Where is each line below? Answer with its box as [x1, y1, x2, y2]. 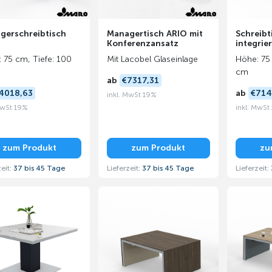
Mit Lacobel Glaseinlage [106, 54, 198, 64]
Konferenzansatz [106, 38, 178, 49]
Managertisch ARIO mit [106, 29, 203, 39]
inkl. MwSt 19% [106, 90, 157, 99]
